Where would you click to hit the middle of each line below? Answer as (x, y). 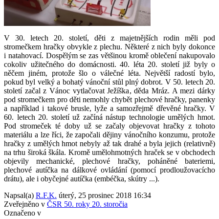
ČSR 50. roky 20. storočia (87, 204)
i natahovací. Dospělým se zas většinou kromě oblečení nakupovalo (109, 56)
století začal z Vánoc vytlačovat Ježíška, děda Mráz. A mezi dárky (109, 91)
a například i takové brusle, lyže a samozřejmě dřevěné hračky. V (109, 109)
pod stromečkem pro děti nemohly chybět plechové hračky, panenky (109, 100)
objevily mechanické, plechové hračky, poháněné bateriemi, (109, 161)
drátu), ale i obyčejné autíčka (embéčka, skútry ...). (82, 179)
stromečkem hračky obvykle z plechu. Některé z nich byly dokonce (109, 47)
